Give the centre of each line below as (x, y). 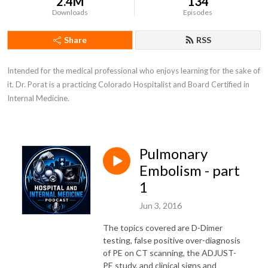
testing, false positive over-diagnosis (172, 240)
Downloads (70, 12)
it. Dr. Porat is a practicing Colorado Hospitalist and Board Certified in (128, 84)
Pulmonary (173, 153)
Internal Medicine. (38, 98)
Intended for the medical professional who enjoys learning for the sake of (134, 71)
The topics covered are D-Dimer (163, 227)
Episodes (198, 12)
